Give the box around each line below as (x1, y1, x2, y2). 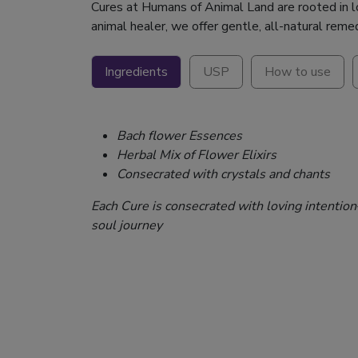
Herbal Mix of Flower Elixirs (117, 146, 276, 165)
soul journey (91, 217, 162, 235)
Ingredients (105, 63, 168, 82)
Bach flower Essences (117, 127, 245, 145)
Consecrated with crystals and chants (117, 165, 330, 184)
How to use (265, 63, 331, 82)
